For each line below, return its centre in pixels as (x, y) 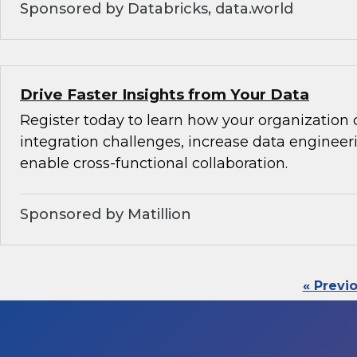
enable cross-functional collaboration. (154, 164)
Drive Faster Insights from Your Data (165, 95)
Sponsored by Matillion (106, 215)
